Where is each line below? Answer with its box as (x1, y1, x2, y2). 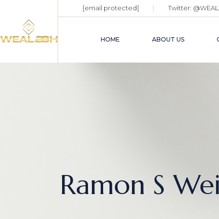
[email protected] (83, 4, 139, 12)
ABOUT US (152, 36, 185, 44)
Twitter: (168, 4, 194, 12)
